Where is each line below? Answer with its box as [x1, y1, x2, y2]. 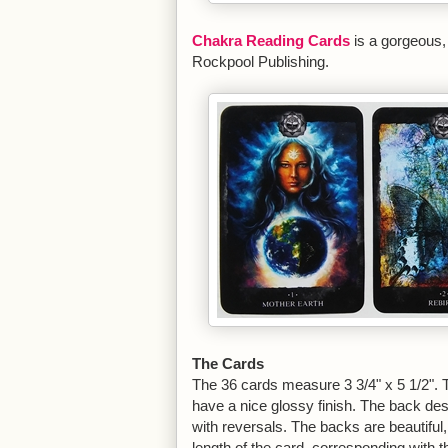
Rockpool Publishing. [192, 53, 329, 70]
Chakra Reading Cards [192, 32, 350, 49]
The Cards [192, 355, 264, 372]
